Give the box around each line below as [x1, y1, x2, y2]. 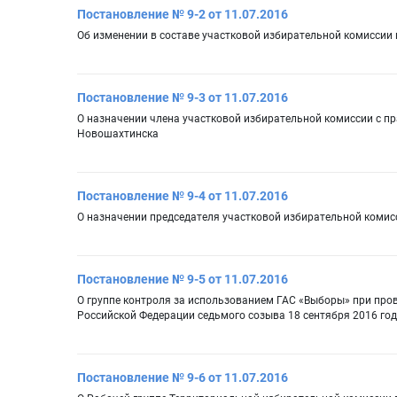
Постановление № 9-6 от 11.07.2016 [77, 370, 288, 385]
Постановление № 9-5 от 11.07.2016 [77, 272, 288, 287]
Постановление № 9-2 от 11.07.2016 [77, 7, 288, 22]
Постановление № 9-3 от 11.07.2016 [77, 90, 288, 105]
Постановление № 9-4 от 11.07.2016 [77, 189, 288, 204]
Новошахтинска [77, 128, 159, 141]
